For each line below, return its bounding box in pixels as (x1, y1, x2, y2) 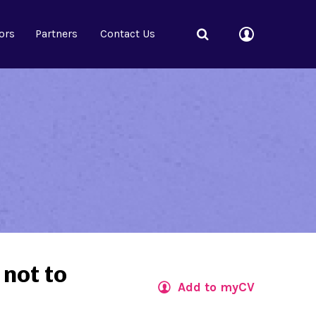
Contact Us (99, 27, 155, 40)
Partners (35, 27, 78, 40)
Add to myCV (178, 279, 255, 296)
